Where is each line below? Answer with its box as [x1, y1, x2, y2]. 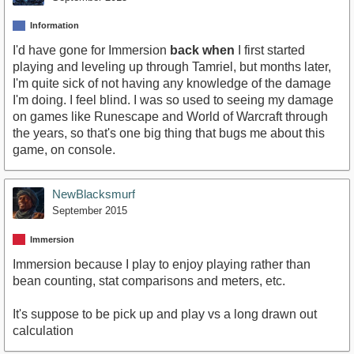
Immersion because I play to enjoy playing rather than [13, 257, 311, 271]
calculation [13, 323, 73, 337]
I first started [235, 43, 305, 58]
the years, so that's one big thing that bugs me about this [13, 126, 325, 141]
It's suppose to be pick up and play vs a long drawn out [13, 307, 317, 321]
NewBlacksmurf [52, 187, 135, 201]
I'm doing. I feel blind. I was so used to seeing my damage [13, 93, 333, 107]
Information [30, 21, 79, 31]
